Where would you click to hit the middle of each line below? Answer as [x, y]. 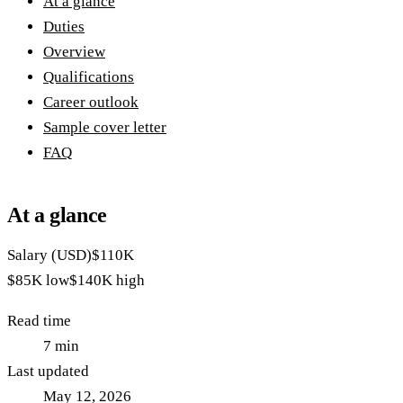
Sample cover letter [105, 127]
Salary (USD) [49, 255]
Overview [74, 51]
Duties [64, 26]
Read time [39, 320]
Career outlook [91, 102]
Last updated [48, 371]
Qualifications [89, 76]
